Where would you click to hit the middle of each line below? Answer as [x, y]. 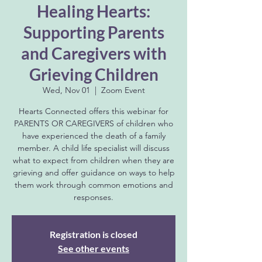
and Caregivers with [94, 53]
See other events [94, 248]
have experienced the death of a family [94, 135]
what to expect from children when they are [94, 160]
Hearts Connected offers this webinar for [94, 111]
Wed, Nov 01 [66, 90]
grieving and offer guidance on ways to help [94, 172]
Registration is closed [94, 234]
